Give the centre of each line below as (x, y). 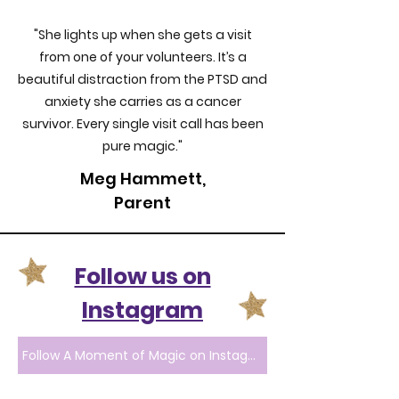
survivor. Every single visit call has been (142, 124)
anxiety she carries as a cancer (142, 102)
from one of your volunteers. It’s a (142, 57)
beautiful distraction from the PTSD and (142, 79)
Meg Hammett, (142, 179)
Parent (142, 203)
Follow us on (142, 277)
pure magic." (142, 146)
